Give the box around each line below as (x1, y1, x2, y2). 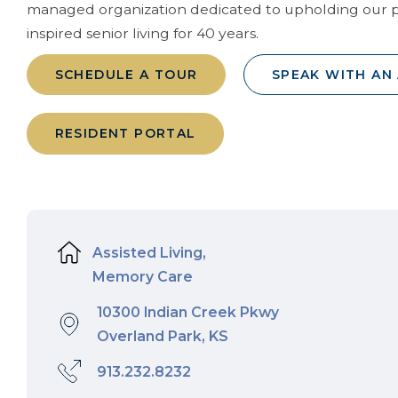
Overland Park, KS (96, 328, 228, 346)
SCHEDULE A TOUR (54, 67, 198, 84)
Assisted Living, (85, 244, 206, 261)
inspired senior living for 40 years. (27, 25, 259, 42)
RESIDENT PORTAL (54, 125, 196, 142)
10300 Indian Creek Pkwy (96, 304, 279, 322)
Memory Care (85, 268, 193, 285)
